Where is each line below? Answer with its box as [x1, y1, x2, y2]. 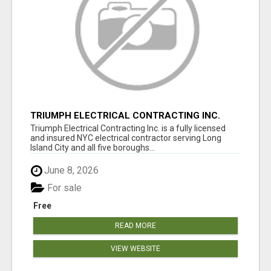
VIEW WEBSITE [111, 244, 160, 253]
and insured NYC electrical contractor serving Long [30, 133, 221, 143]
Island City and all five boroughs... [30, 143, 155, 153]
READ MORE [115, 221, 156, 230]
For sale [45, 181, 82, 194]
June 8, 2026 [42, 165, 99, 177]
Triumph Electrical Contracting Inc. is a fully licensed [30, 123, 226, 134]
